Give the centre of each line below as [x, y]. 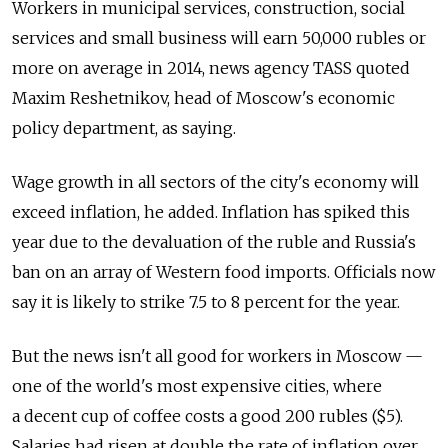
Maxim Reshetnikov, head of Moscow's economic [203, 98]
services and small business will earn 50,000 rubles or [219, 38]
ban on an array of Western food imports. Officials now [223, 272]
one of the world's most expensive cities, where [197, 386]
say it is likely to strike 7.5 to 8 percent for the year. [206, 302]
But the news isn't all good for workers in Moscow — [217, 356]
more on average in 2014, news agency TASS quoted [211, 68]
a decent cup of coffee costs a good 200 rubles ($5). [207, 416]
